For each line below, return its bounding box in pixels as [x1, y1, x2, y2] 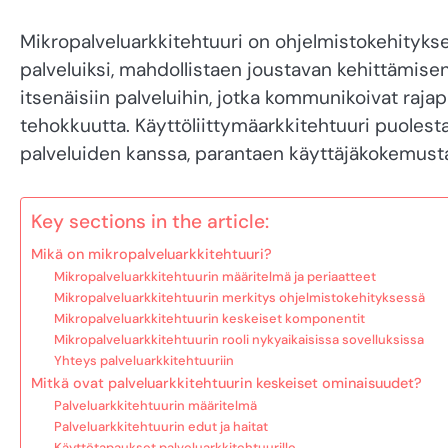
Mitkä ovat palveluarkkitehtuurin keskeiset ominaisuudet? [31, 373, 422, 392]
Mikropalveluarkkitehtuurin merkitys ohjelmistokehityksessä [53, 288, 425, 306]
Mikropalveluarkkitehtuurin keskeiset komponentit [53, 309, 365, 327]
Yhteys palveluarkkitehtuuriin [53, 351, 234, 369]
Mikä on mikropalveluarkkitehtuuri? [31, 244, 272, 263]
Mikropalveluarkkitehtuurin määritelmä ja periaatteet [53, 267, 376, 285]
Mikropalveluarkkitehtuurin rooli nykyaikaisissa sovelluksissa [53, 330, 424, 348]
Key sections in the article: [31, 208, 269, 234]
